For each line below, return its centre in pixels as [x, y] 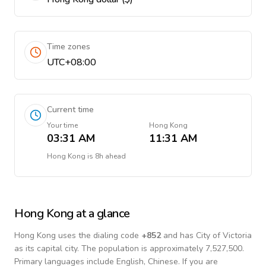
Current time [70, 110]
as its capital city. [47, 248]
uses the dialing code [99, 235]
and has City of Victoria [206, 235]
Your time [62, 125]
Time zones [69, 47]
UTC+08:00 [72, 62]
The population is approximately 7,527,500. [163, 248]
